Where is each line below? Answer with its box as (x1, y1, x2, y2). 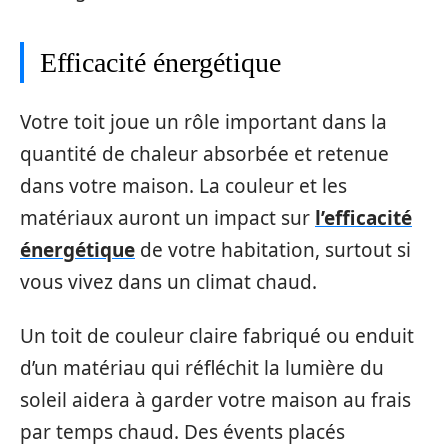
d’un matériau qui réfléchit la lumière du (20, 355, 384, 381)
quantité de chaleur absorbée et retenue (20, 140, 389, 167)
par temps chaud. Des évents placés (20, 419, 345, 445)
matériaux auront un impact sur (20, 204, 315, 231)
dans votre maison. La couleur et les (20, 172, 347, 199)
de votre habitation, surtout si (135, 236, 411, 263)
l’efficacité (315, 204, 412, 231)
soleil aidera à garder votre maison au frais (20, 387, 411, 413)
